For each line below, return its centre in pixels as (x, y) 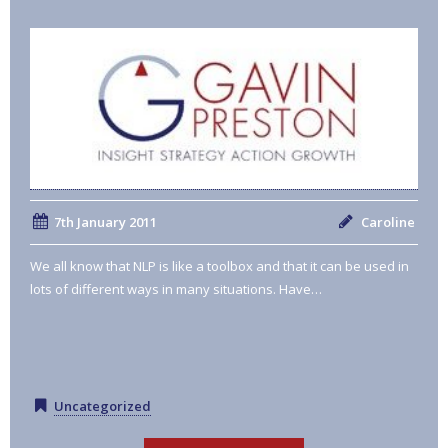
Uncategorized (102, 406)
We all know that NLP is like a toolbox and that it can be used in (219, 266)
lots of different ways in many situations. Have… (176, 289)
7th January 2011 (105, 222)
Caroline (386, 222)
